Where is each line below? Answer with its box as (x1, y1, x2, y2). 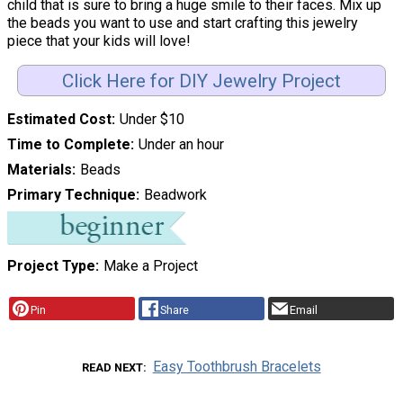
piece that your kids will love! (7, 31, 194, 49)
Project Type (7, 257, 95, 275)
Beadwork (143, 186, 207, 204)
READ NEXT (82, 361, 144, 375)
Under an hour (138, 136, 224, 154)
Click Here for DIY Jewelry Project (61, 69, 341, 92)
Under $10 (119, 111, 184, 129)
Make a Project (103, 257, 198, 275)
